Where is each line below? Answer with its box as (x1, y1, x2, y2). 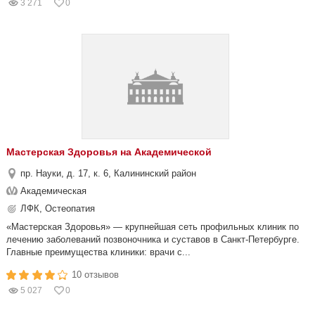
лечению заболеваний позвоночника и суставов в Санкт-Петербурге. (6, 234, 300, 245)
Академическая (20, 186, 86, 196)
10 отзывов (72, 269, 120, 280)
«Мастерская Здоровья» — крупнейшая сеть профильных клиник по (6, 221, 299, 232)
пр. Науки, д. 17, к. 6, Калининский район (20, 168, 196, 179)
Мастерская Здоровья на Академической (6, 146, 212, 157)
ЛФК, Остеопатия (20, 203, 95, 214)
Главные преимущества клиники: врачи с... (6, 247, 191, 257)
